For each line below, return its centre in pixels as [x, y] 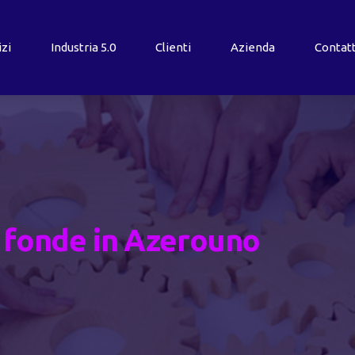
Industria [75, 47]
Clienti [173, 47]
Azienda [252, 47]
